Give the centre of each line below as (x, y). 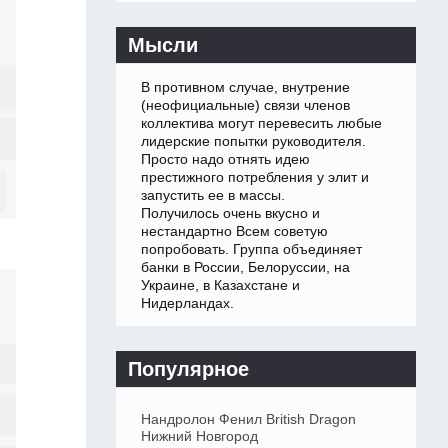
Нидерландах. (187, 303)
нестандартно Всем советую (234, 231)
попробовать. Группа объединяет (251, 249)
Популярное (188, 369)
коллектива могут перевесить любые (261, 123)
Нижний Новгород (199, 436)
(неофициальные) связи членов (245, 105)
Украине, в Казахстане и (220, 285)
